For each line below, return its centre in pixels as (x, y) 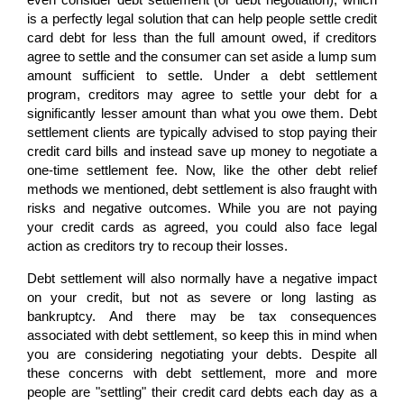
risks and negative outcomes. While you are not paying (202, 207)
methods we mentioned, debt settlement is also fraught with (202, 188)
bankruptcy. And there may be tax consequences (202, 316)
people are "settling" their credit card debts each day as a (202, 391)
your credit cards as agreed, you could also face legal (202, 226)
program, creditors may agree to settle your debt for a (202, 94)
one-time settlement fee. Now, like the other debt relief (202, 170)
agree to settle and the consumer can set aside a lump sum (202, 56)
